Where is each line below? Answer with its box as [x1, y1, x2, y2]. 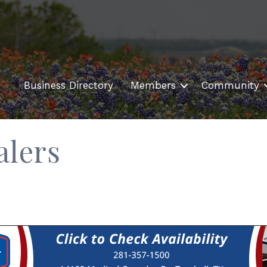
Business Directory [24, 79, 113, 92]
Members [131, 79, 176, 92]
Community [201, 79, 259, 92]
